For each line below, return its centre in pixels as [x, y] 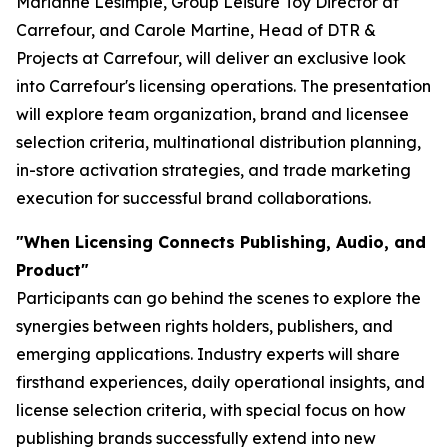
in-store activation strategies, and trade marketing [213, 170]
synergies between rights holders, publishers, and [204, 326]
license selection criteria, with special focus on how [211, 410]
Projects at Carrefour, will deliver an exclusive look [211, 58]
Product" [52, 270]
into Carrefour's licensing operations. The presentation [223, 86]
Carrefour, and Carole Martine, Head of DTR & [196, 30]
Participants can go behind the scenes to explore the [218, 298]
